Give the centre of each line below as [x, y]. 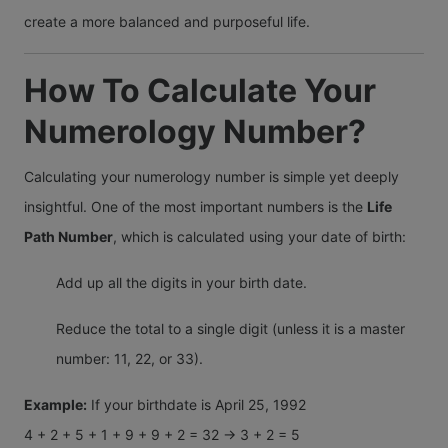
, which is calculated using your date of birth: [259, 236]
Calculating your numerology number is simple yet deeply [211, 176]
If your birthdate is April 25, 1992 [196, 404]
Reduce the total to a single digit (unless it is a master [230, 328]
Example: [55, 404]
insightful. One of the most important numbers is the [195, 206]
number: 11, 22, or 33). [129, 358]
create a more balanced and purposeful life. [167, 21]
